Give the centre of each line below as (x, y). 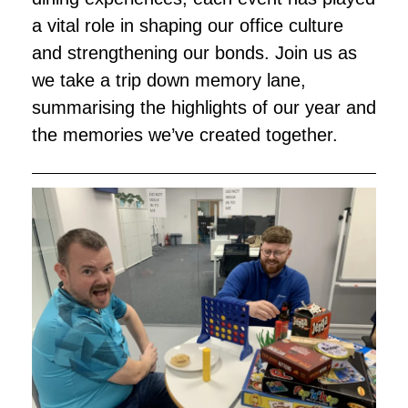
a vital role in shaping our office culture (188, 25)
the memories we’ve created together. (185, 135)
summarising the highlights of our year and (204, 107)
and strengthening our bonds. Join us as (194, 53)
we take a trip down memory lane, (169, 80)
